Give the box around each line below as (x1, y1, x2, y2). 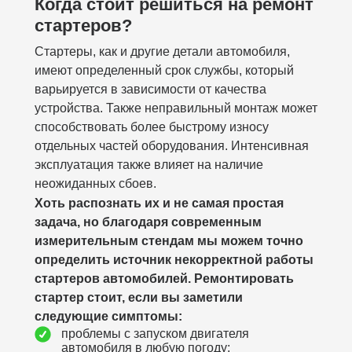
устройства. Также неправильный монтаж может (35, 101, 317, 115)
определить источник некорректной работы (35, 253, 313, 266)
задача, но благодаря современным (35, 215, 262, 229)
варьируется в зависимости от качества (35, 82, 266, 96)
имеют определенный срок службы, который (35, 64, 294, 77)
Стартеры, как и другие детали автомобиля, (35, 45, 290, 58)
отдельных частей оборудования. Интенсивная (35, 139, 309, 152)
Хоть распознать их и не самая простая (35, 196, 284, 210)
